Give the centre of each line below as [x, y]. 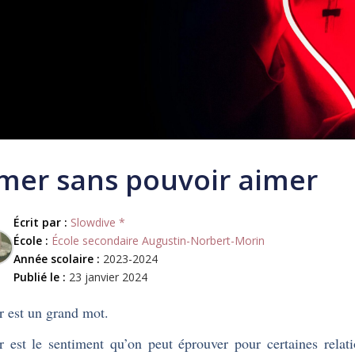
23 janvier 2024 [106, 277]
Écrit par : [40, 222]
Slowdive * [97, 222]
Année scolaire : [56, 259]
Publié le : [39, 277]
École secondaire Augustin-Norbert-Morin [158, 240]
